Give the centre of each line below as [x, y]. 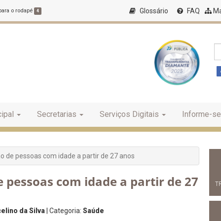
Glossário [153, 11]
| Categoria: [64, 211]
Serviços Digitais [129, 114]
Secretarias [57, 114]
